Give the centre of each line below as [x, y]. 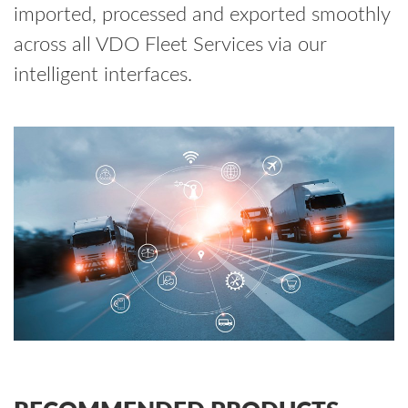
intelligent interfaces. [103, 75]
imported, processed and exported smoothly [202, 15]
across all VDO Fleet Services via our [170, 45]
